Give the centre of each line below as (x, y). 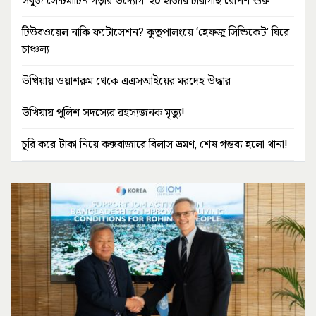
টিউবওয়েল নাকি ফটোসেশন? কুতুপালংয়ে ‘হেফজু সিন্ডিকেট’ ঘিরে (156, 32)
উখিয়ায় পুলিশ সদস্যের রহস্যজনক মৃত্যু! (103, 113)
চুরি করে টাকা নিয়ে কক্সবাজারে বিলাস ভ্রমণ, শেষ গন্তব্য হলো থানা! (155, 145)
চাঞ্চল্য (36, 49)
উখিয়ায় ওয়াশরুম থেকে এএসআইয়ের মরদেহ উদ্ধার (126, 81)
